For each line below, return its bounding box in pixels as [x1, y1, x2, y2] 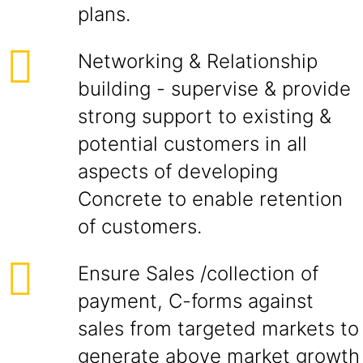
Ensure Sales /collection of [78, 262, 318, 285]
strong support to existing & [78, 105, 331, 128]
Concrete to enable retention [78, 187, 343, 211]
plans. [78, 2, 130, 26]
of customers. [78, 215, 202, 238]
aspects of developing [78, 160, 278, 183]
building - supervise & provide [78, 77, 351, 100]
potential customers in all [78, 132, 307, 156]
